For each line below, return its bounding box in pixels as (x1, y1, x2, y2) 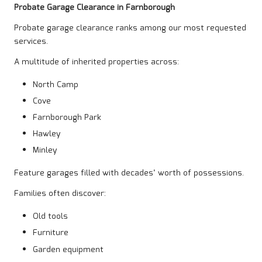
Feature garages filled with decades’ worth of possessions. (14, 167, 244, 180)
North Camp (33, 78, 78, 91)
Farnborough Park (33, 111, 101, 125)
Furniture (33, 226, 68, 240)
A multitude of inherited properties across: (14, 55, 179, 68)
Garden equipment (33, 243, 104, 256)
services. (14, 35, 48, 48)
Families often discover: (14, 187, 106, 201)
